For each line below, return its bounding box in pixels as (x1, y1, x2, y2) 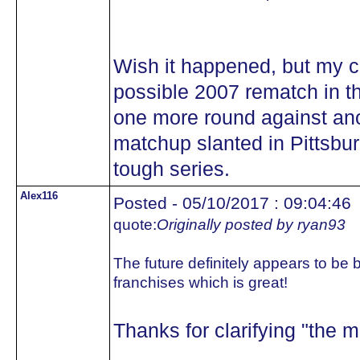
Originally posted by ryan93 (157, 216, 346, 233)
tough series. (113, 158, 230, 180)
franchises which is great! (113, 274, 288, 291)
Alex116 (20, 190, 58, 202)
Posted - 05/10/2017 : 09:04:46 (113, 194, 351, 212)
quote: (113, 216, 157, 233)
